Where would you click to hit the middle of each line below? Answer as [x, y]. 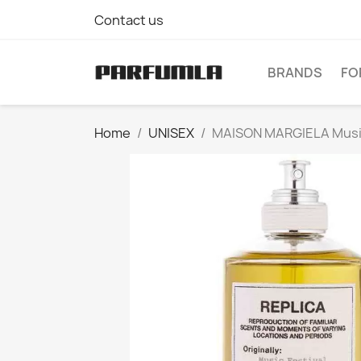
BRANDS [295, 73]
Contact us [129, 20]
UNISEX [171, 133]
